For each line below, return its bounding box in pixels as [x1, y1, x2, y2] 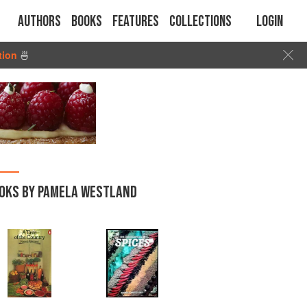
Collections [169, 12, 232, 31]
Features [112, 12, 159, 31]
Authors [18, 12, 61, 31]
